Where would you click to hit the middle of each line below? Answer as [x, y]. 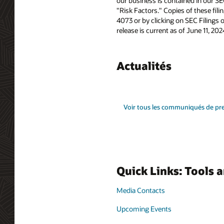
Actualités [144, 66]
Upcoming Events [144, 208]
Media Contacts [141, 190]
